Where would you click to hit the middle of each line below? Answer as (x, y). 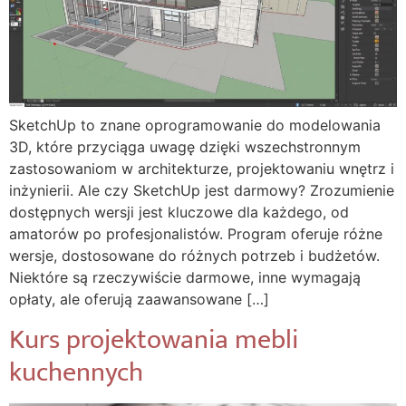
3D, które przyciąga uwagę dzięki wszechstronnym (185, 147)
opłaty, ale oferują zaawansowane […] (139, 300)
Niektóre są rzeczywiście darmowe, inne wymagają (185, 278)
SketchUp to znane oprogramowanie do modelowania (195, 126)
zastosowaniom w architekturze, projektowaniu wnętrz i (202, 169)
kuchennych (76, 372)
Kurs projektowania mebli (154, 339)
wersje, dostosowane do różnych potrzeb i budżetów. (194, 256)
